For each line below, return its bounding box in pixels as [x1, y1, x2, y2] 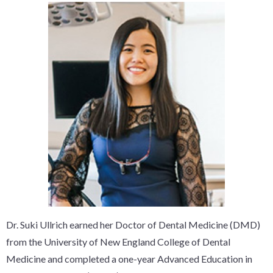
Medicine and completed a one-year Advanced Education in [6, 252, 252, 264]
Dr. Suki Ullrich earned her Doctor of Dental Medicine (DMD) [6, 218, 260, 230]
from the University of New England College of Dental [6, 235, 230, 247]
